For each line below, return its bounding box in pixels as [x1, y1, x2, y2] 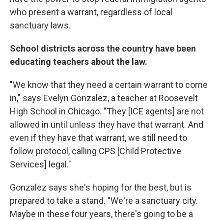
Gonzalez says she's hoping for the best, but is [10, 182, 192, 192]
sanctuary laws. [10, 20, 71, 30]
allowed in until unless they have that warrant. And [10, 119, 203, 130]
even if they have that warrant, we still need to [10, 133, 187, 143]
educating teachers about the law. [10, 56, 147, 67]
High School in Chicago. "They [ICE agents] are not [10, 106, 204, 116]
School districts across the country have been [10, 43, 196, 54]
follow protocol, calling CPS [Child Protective [10, 146, 181, 156]
